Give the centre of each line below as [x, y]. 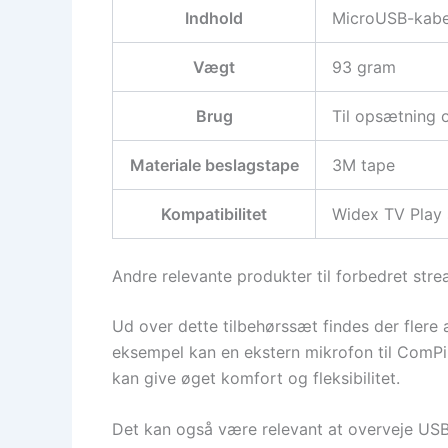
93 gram [364, 66]
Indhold [214, 17]
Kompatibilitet [214, 213]
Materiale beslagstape [214, 164]
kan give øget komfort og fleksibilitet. [256, 377]
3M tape [363, 164]
